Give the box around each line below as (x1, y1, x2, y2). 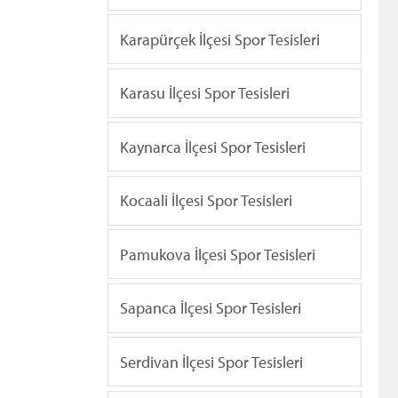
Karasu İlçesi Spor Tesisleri (120, 83, 290, 104)
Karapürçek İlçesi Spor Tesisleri (120, 28, 320, 50)
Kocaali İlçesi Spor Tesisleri (120, 190, 292, 211)
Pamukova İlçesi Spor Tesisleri (120, 243, 315, 265)
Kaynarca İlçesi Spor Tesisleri (120, 136, 306, 157)
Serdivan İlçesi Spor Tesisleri (120, 351, 303, 372)
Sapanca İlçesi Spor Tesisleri (120, 298, 301, 319)
